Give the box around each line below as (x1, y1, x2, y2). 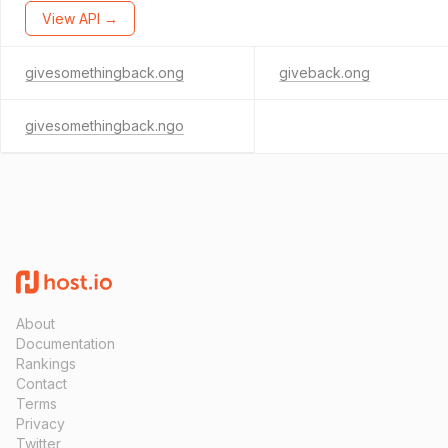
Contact (16, 375, 67, 392)
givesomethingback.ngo (25, 117, 184, 134)
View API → (42, 10, 118, 27)
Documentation (16, 335, 115, 352)
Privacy (16, 415, 65, 432)
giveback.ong (278, 64, 370, 81)
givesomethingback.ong (25, 64, 184, 81)
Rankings (16, 355, 76, 372)
